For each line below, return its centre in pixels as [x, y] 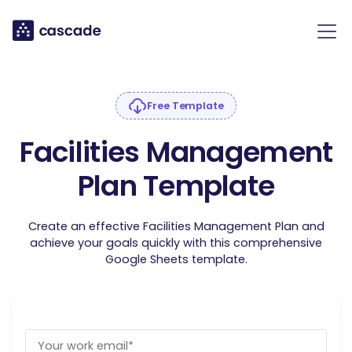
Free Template [185, 105]
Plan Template [176, 186]
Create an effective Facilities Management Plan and [176, 226]
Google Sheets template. [176, 259]
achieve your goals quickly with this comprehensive [176, 243]
